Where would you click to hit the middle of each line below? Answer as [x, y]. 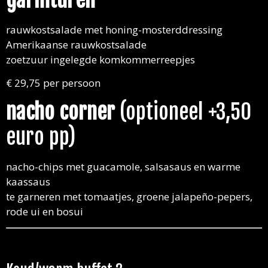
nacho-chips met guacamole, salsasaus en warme [123, 166]
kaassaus [28, 181]
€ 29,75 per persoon [53, 83]
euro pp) [41, 137]
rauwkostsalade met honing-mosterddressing [114, 29]
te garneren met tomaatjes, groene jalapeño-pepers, [129, 196]
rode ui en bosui [45, 211]
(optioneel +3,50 [183, 112]
